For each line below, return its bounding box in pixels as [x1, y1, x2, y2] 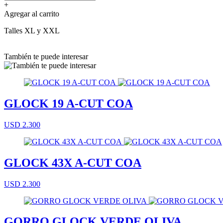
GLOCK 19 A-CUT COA [4, 97, 133, 110]
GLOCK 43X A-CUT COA [4, 156, 141, 169]
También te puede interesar [4, 52, 88, 61]
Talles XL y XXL [4, 26, 60, 35]
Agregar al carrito [4, 9, 59, 18]
